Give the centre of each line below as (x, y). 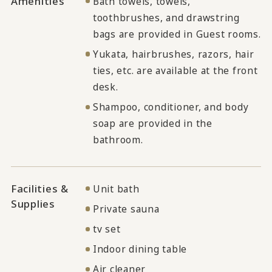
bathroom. (118, 140)
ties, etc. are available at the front (175, 70)
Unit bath (116, 189)
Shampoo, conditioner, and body (171, 107)
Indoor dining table (140, 249)
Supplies (33, 203)
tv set (107, 229)
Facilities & (39, 188)
